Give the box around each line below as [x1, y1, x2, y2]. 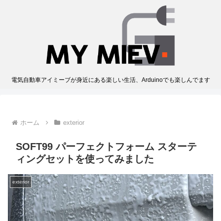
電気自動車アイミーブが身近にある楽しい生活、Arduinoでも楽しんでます [11, 76, 210, 84]
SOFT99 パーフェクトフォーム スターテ [16, 141, 197, 152]
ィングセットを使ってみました [16, 153, 154, 165]
